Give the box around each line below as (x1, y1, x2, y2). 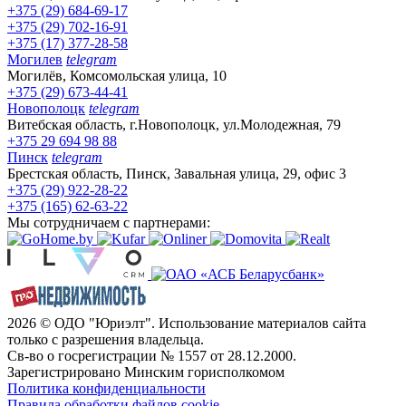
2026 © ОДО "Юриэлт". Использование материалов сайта (7, 314, 366, 331)
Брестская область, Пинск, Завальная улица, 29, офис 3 (7, 165, 346, 181)
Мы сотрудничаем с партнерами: (7, 214, 210, 230)
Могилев (7, 51, 63, 67)
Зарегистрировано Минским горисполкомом (7, 363, 285, 380)
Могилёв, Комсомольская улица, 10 (7, 67, 227, 83)
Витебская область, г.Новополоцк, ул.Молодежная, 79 (7, 116, 341, 132)
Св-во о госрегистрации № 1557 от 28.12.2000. (7, 347, 296, 363)
